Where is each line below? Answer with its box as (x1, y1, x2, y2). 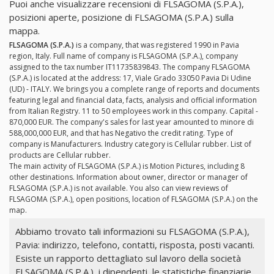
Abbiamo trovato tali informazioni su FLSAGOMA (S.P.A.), (15, 224, 250, 237)
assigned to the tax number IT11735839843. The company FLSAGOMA (9, 62, 250, 73)
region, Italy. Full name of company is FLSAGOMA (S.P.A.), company (9, 51, 238, 62)
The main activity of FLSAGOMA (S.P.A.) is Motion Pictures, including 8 (9, 161, 245, 172)
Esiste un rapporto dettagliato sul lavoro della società (15, 251, 241, 264)
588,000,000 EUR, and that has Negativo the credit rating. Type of (9, 128, 233, 139)
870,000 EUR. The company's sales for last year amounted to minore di (9, 117, 254, 128)
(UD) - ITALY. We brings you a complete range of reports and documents (9, 84, 259, 95)
